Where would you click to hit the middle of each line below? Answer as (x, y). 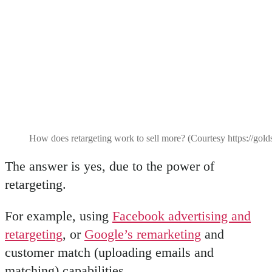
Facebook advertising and (182, 216)
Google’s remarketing (143, 234)
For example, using (59, 216)
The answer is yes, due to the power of (110, 166)
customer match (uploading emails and (109, 253)
